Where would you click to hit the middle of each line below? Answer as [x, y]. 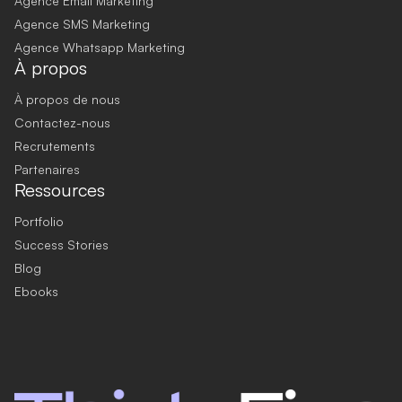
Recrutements [55, 146]
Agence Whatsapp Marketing [100, 48]
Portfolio [39, 222]
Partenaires [47, 170]
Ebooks [36, 292]
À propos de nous [67, 100]
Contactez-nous [62, 123]
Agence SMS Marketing [82, 24]
